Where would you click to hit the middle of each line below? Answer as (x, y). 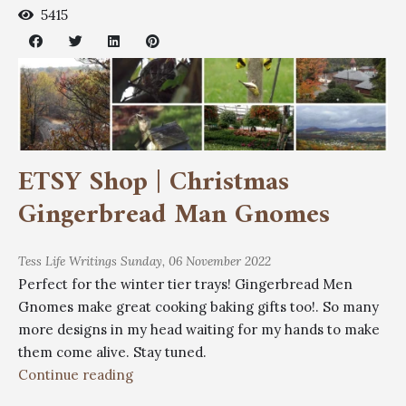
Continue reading (76, 374)
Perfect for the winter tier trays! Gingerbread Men (185, 284)
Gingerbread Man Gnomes (174, 215)
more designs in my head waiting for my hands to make (199, 329)
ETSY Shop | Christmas (154, 182)
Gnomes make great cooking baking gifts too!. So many (198, 306)
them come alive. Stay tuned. (112, 352)
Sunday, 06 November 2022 (196, 261)
